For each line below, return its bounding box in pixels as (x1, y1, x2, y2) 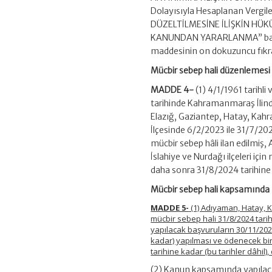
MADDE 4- (151, 84, 194, 96)
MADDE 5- (151, 202, 189, 214)
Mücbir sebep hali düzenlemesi (151, 65, 271, 76)
